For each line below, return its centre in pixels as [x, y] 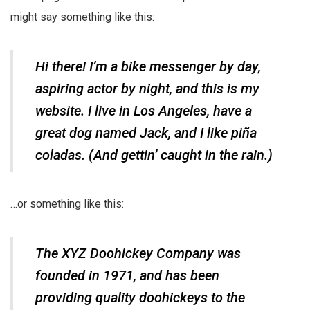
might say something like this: [82, 17]
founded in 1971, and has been [127, 275]
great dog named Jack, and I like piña [146, 133]
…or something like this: [67, 203]
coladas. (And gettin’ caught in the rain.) [154, 155]
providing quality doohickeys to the [140, 297]
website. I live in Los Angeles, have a [144, 110]
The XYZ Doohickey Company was [138, 253]
